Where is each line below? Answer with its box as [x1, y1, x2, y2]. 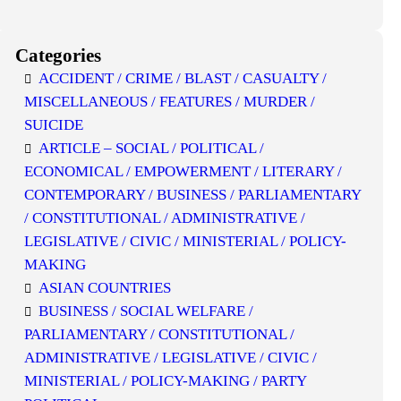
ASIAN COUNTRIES [38, 279, 172, 296]
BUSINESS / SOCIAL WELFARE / [38, 303, 254, 320]
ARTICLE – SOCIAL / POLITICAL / [38, 140, 265, 157]
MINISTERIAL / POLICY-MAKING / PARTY [24, 372, 307, 389]
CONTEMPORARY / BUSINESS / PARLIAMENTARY [24, 186, 362, 203]
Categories [15, 45, 102, 66]
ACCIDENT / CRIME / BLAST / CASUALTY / [38, 70, 328, 87]
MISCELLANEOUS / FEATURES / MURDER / [24, 93, 316, 110]
